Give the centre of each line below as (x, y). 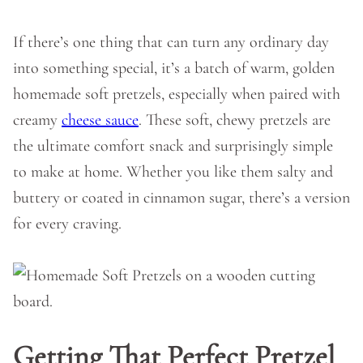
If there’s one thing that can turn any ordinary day (171, 42)
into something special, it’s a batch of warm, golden (174, 68)
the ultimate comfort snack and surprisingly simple (173, 146)
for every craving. (67, 224)
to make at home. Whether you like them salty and (173, 172)
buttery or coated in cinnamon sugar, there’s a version (181, 198)
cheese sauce (100, 120)
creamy (37, 120)
